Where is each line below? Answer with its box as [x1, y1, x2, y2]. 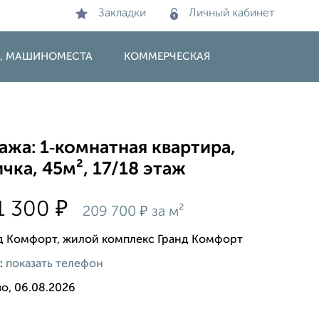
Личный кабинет [189, 8, 275, 19]
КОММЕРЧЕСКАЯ [124, 51, 210, 62]
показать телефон [6, 258, 104, 270]
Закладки [98, 8, 146, 19]
